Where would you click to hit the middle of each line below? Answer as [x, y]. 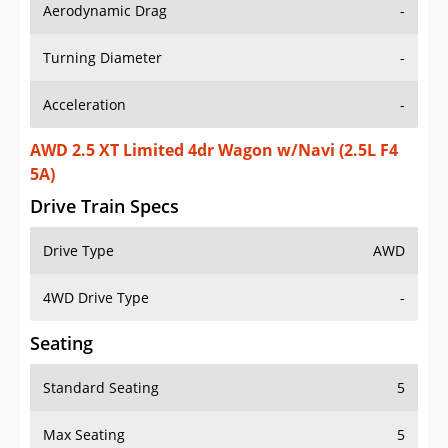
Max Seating [84, 435]
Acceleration [84, 105]
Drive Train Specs [104, 206]
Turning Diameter [102, 58]
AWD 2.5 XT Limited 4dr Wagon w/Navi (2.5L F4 [214, 150]
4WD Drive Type [96, 298]
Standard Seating [101, 388]
